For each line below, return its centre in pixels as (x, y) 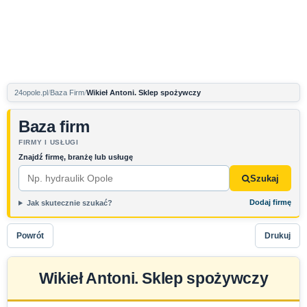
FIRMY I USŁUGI (49, 142)
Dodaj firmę (270, 202)
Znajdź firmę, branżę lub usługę (76, 157)
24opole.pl (31, 93)
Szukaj (265, 178)
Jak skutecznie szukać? (69, 203)
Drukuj (278, 235)
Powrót (30, 235)
